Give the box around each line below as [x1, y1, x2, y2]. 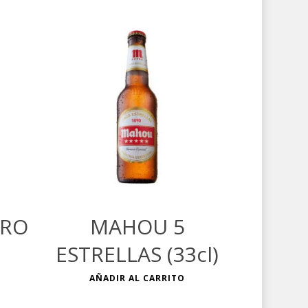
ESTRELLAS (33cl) [56, 239, 219, 268]
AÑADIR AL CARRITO [89, 272, 186, 284]
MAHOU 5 [89, 212, 185, 241]
